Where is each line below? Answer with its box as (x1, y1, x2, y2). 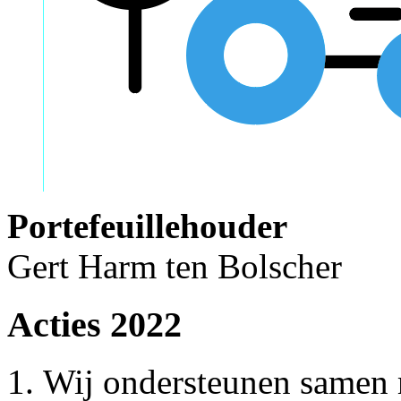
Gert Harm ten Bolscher (7, 246, 342, 286)
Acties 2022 (7, 303, 182, 345)
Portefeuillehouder (7, 206, 287, 245)
